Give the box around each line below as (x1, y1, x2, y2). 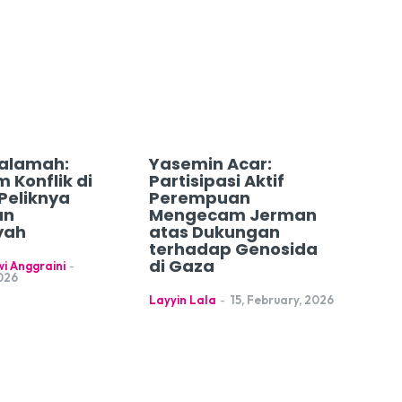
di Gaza (148, 254, 214, 277)
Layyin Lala (148, 292, 216, 307)
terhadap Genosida (148, 237, 318, 260)
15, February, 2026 (229, 292, 334, 307)
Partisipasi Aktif (148, 169, 284, 192)
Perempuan (148, 186, 250, 209)
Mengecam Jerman (148, 203, 317, 226)
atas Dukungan (148, 220, 280, 243)
